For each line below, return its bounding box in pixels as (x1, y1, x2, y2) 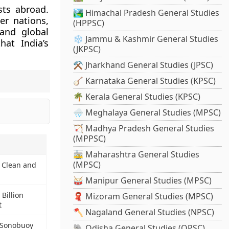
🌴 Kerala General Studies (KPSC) (73, 91, 201, 103)
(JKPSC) (73, 43, 101, 55)
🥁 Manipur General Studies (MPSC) (73, 175, 212, 187)
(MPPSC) (73, 133, 106, 145)
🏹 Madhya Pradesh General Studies (73, 123, 215, 134)
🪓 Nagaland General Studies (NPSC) (73, 207, 215, 218)
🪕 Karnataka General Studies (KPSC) (73, 75, 216, 87)
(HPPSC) (73, 17, 105, 29)
